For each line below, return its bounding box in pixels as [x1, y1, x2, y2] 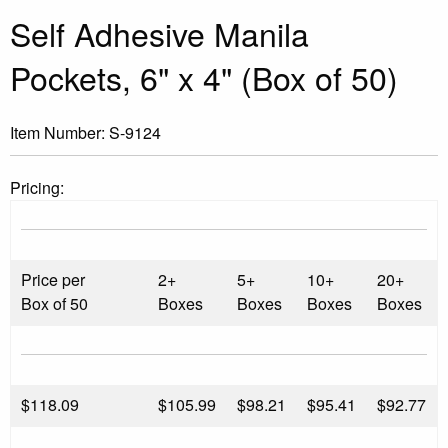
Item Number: [10, 120, 109, 144]
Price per [21, 267, 85, 291]
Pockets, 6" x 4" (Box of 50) [10, 54, 398, 101]
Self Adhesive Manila [10, 10, 309, 57]
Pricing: [10, 175, 64, 199]
